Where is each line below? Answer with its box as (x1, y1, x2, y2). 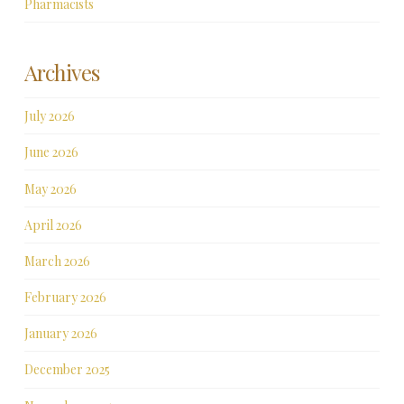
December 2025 (23, 361, 110, 379)
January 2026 (23, 325, 97, 343)
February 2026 (23, 289, 106, 307)
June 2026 (23, 143, 78, 161)
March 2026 (23, 252, 90, 270)
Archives (23, 57, 100, 87)
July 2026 (23, 107, 75, 125)
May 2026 (23, 179, 77, 197)
